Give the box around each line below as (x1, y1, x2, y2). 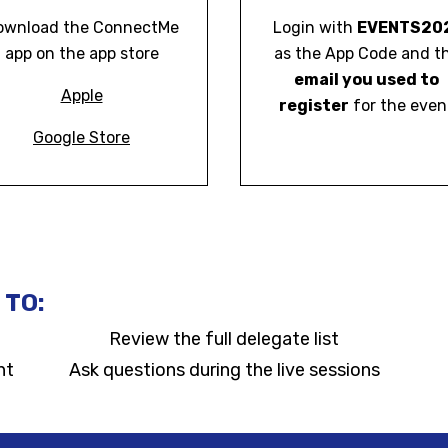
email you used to (294, 70, 439, 89)
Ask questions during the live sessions (68, 359, 380, 381)
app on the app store (4, 44, 159, 63)
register (279, 96, 349, 115)
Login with (269, 18, 357, 37)
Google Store (33, 128, 130, 147)
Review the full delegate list (109, 328, 339, 350)
